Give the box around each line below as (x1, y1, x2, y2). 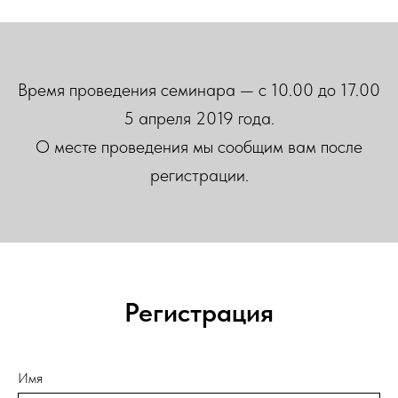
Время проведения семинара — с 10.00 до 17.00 (18, 78, 380, 100)
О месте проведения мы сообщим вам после (36, 135, 362, 157)
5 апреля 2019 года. (123, 107, 275, 129)
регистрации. (149, 163, 249, 186)
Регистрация (124, 295, 274, 328)
